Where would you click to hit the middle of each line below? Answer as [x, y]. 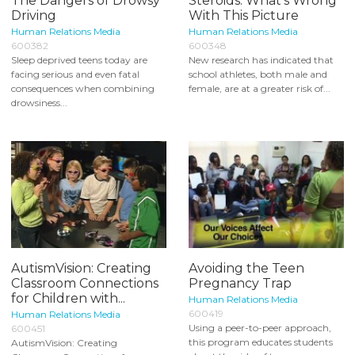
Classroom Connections [85, 283]
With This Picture [244, 16]
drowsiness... [39, 103]
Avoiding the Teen [246, 268]
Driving [34, 16]
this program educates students [261, 342]
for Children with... [68, 298]
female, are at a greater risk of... [260, 89]
